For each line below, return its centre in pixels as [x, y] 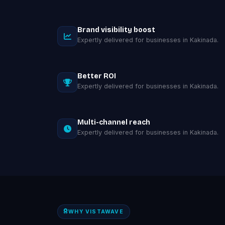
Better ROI [97, 76]
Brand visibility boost [116, 30]
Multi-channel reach [114, 122]
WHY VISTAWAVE [96, 211]
